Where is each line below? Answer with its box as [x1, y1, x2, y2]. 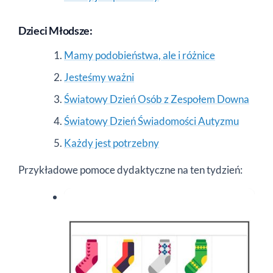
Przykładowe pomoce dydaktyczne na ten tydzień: [18, 163, 243, 176]
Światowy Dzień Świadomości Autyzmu [64, 114, 239, 127]
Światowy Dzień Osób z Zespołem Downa [64, 92, 249, 105]
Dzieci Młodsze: [18, 23, 93, 37]
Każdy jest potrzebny [64, 136, 159, 149]
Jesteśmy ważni [64, 70, 134, 83]
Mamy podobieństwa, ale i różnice [64, 48, 215, 62]
